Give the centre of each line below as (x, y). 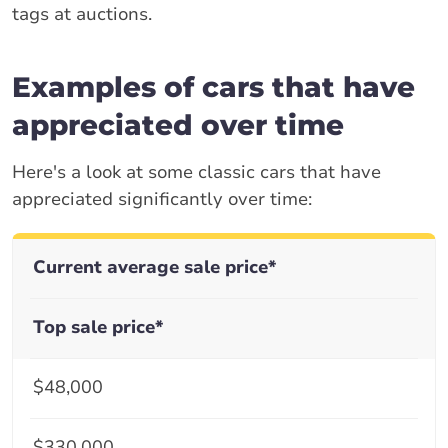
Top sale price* (98, 326)
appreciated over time (178, 124)
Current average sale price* (154, 266)
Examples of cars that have (213, 86)
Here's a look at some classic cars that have (196, 171)
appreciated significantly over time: (162, 198)
